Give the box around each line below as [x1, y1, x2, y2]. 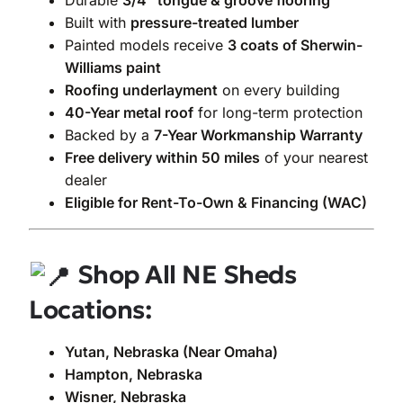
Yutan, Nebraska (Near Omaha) [65, 343, 278, 362]
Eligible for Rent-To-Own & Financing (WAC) [65, 193, 367, 212]
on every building [218, 81, 340, 100]
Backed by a [65, 126, 154, 145]
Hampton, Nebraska [65, 365, 202, 384]
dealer [65, 171, 107, 190]
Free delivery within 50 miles [65, 148, 260, 167]
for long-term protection [193, 103, 363, 122]
